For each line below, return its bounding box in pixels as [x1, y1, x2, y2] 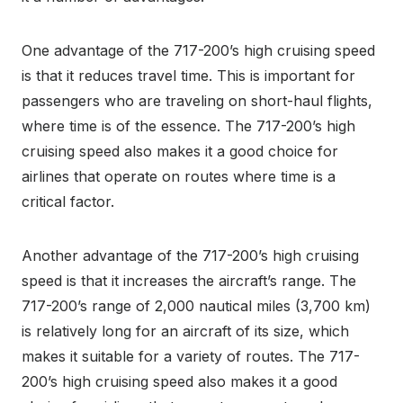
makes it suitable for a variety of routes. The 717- [22, 347, 360, 366]
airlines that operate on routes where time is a [22, 167, 336, 186]
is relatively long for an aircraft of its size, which [22, 322, 349, 341]
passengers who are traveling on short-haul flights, [22, 92, 372, 111]
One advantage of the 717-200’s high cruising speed [22, 41, 375, 60]
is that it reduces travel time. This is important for [22, 67, 355, 85]
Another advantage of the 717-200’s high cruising [22, 246, 359, 265]
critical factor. [22, 193, 114, 211]
